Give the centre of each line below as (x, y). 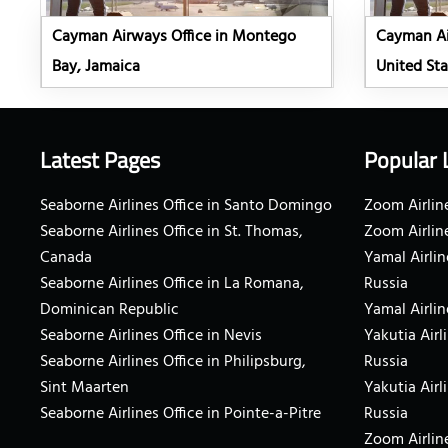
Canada (66, 258)
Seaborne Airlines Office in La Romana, (172, 284)
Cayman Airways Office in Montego (174, 37)
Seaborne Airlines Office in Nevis (151, 336)
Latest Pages (100, 160)
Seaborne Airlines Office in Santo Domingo (186, 206)
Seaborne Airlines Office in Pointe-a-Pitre (180, 414)
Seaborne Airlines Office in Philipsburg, (173, 362)
